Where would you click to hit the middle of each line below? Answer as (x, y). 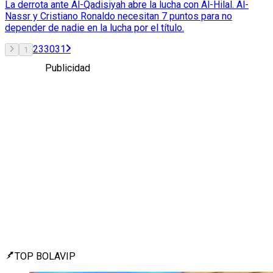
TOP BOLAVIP (45, 256)
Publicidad (68, 68)
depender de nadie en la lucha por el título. (94, 27)
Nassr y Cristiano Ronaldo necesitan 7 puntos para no (119, 16)
